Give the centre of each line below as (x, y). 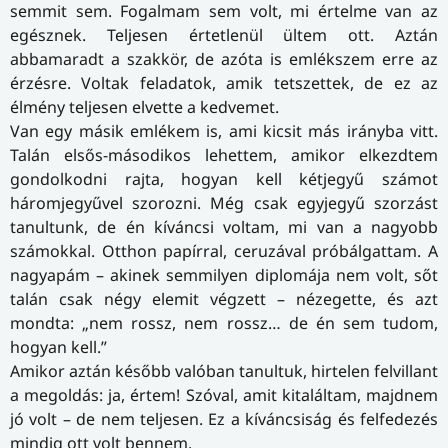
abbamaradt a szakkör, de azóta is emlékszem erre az (224, 58)
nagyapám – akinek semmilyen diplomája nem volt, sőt (224, 274)
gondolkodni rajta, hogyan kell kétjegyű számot (224, 178)
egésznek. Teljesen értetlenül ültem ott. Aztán (224, 34)
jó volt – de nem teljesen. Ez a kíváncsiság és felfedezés (224, 418)
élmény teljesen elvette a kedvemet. (144, 106)
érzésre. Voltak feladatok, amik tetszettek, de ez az (224, 82)
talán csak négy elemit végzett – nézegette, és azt (224, 298)
